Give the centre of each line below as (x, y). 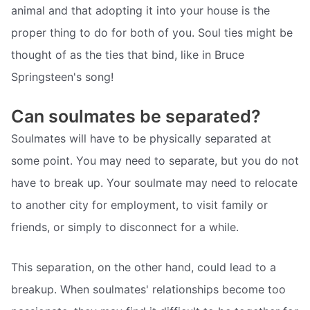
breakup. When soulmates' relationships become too (148, 289)
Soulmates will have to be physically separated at (141, 139)
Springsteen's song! (62, 76)
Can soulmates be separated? (136, 117)
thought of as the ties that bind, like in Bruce (128, 54)
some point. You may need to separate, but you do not (155, 161)
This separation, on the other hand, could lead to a (144, 267)
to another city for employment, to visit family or (139, 205)
